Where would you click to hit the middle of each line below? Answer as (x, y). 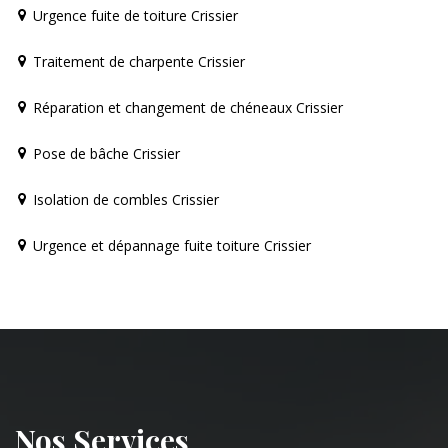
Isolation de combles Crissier (126, 199)
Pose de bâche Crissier (106, 153)
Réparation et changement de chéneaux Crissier (188, 107)
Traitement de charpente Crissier (139, 61)
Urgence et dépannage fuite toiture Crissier (172, 245)
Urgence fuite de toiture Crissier (135, 15)
